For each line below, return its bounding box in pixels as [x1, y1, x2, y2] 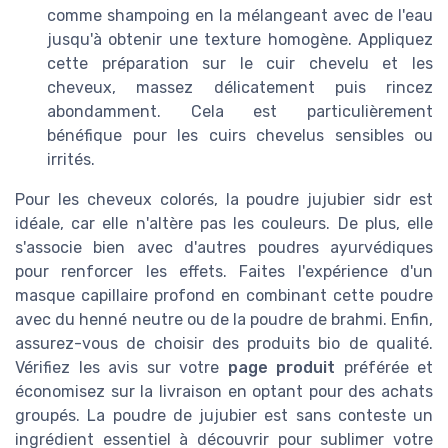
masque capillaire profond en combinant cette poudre [15, 286, 433, 306]
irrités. [47, 150, 95, 170]
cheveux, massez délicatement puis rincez [47, 78, 433, 98]
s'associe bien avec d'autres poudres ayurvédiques [15, 238, 433, 258]
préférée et [335, 358, 433, 378]
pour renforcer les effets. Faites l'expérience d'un [15, 262, 433, 282]
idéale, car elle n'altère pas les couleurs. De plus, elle [15, 214, 433, 234]
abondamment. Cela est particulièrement [47, 102, 433, 122]
